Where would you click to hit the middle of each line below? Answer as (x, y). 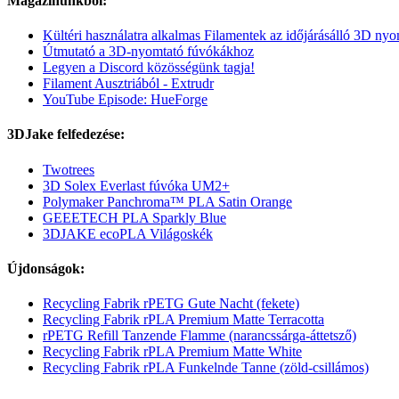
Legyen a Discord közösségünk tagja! (149, 68)
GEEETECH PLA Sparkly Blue (134, 217)
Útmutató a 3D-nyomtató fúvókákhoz (148, 52)
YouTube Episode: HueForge (125, 100)
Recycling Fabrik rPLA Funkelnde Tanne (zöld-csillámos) (206, 368)
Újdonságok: (46, 268)
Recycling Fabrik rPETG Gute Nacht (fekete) (171, 304)
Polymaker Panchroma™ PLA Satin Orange (167, 201)
